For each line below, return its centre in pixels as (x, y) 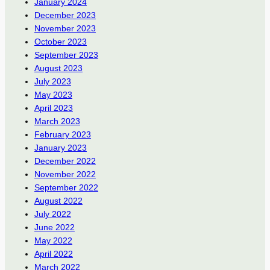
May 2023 (53, 95)
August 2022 (58, 201)
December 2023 (65, 15)
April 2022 (53, 254)
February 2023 (62, 135)
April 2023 (53, 108)
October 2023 (60, 42)
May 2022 (53, 241)
